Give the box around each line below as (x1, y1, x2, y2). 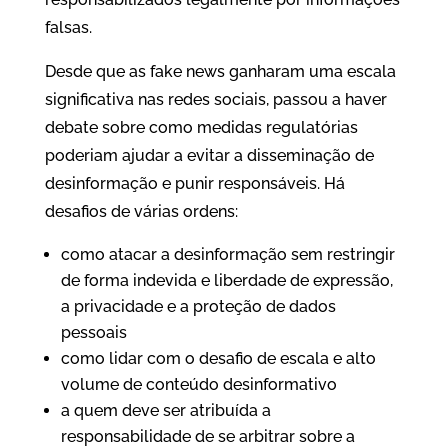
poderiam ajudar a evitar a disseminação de (44, 146, 374, 165)
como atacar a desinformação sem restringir (60, 245, 395, 264)
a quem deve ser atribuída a (60, 401, 271, 420)
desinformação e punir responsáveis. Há (44, 174, 345, 193)
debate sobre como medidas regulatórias (44, 118, 358, 137)
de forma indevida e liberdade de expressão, (60, 271, 393, 290)
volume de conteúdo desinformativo (60, 375, 337, 394)
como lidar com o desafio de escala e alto (60, 349, 376, 368)
